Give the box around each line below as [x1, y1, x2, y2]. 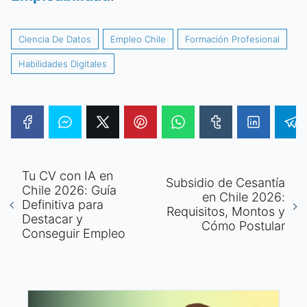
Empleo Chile [110, 33, 166, 45]
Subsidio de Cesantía [166, 175, 285, 191]
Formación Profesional [185, 33, 280, 45]
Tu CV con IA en [22, 168, 113, 183]
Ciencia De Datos [19, 33, 91, 45]
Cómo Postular [201, 219, 285, 234]
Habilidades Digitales [19, 58, 107, 69]
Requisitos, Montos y [167, 204, 285, 219]
